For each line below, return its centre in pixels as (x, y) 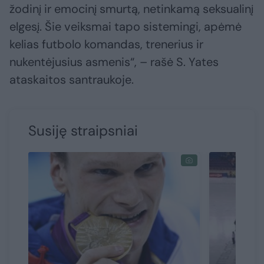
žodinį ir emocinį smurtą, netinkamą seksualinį (131, 9)
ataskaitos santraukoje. (72, 80)
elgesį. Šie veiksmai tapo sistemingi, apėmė (126, 27)
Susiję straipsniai (83, 131)
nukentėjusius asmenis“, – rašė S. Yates (114, 62)
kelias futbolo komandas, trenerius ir (106, 44)
